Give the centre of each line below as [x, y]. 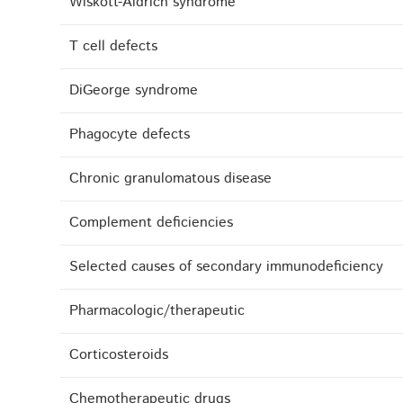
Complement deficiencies [152, 223]
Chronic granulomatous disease [171, 179]
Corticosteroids [119, 355]
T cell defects [114, 47]
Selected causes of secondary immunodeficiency [227, 267]
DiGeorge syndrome [134, 91]
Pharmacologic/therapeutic [157, 311]
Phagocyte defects [130, 135]
